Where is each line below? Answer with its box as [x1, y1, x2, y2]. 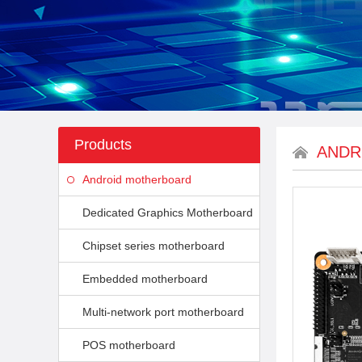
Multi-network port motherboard [82, 305, 244, 318]
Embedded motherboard [82, 272, 208, 285]
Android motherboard [82, 173, 192, 186]
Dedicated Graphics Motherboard [82, 206, 253, 219]
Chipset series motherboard [82, 239, 225, 252]
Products [74, 137, 132, 153]
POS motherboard [82, 339, 175, 351]
